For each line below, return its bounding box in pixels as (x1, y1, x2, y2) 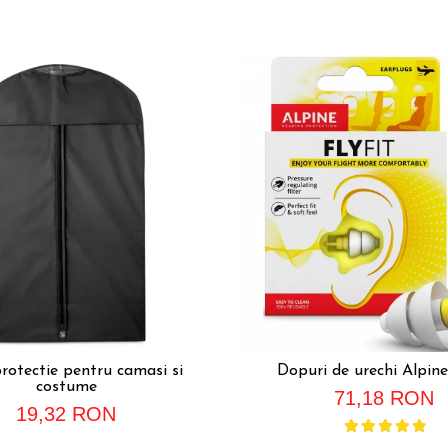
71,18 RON (334, 386, 434, 409)
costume (35, 378, 97, 395)
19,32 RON (16, 402, 116, 425)
